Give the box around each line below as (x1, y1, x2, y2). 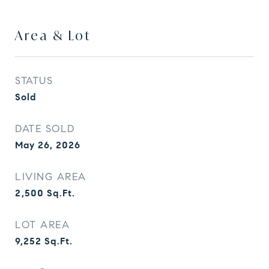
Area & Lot (15, 27, 91, 44)
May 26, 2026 (15, 139, 80, 151)
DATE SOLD (15, 122, 75, 135)
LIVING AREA (15, 171, 86, 183)
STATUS (15, 74, 53, 87)
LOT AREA (15, 219, 70, 231)
